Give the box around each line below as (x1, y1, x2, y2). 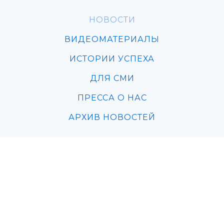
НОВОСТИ (88, 15, 135, 24)
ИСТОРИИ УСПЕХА (69, 54, 154, 63)
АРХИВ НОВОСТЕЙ (68, 112, 155, 122)
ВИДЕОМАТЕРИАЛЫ (64, 34, 159, 44)
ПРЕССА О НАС (77, 93, 147, 102)
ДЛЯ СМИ (89, 73, 134, 83)
